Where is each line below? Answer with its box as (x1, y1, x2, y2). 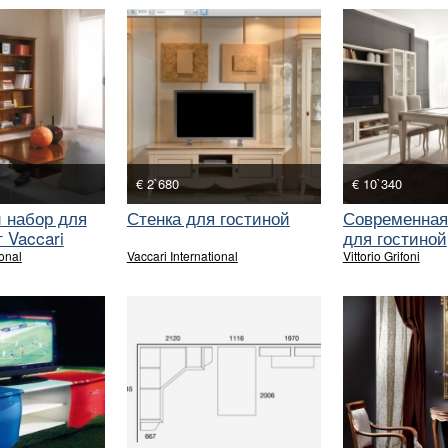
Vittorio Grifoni (342, 246, 420, 264)
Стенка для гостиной (126, 204, 290, 230)
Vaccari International (126, 246, 238, 264)
